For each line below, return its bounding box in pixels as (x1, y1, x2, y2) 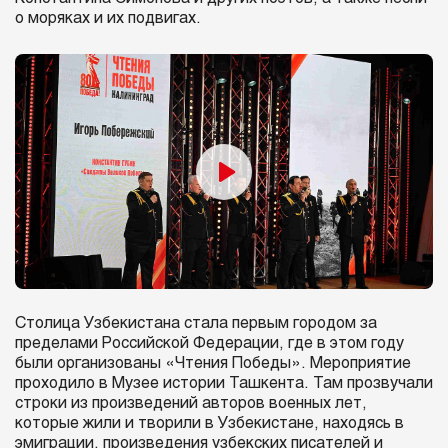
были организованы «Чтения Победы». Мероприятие (15, 356, 411, 372)
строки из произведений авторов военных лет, (15, 396, 367, 412)
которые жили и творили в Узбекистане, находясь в (15, 416, 404, 432)
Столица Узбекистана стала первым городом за (15, 316, 377, 332)
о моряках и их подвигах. (15, 11, 201, 27)
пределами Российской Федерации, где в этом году (15, 336, 404, 352)
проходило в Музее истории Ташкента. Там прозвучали (15, 376, 433, 392)
